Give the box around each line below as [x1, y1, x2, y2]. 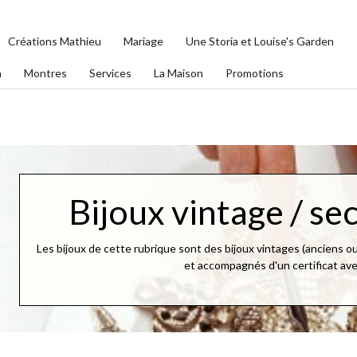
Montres [24, 66, 68, 80]
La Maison [154, 66, 204, 80]
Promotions [226, 66, 284, 80]
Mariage [124, 34, 164, 48]
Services [89, 66, 132, 80]
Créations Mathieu [8, 34, 102, 48]
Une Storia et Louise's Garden [186, 34, 335, 48]
